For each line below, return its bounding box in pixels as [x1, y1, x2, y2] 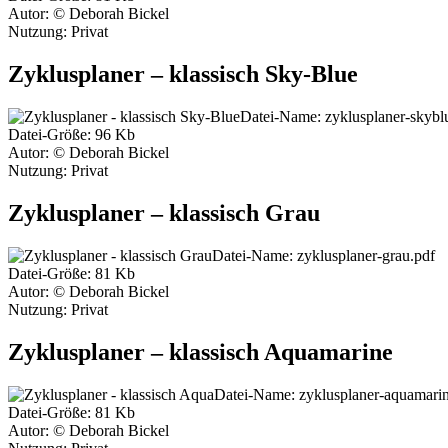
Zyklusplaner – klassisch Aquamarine [8, 338, 393, 365]
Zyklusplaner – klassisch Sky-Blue [8, 61, 358, 88]
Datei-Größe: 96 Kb [8, 126, 135, 144]
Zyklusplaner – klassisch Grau [8, 200, 320, 227]
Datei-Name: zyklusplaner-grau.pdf [212, 246, 435, 264]
